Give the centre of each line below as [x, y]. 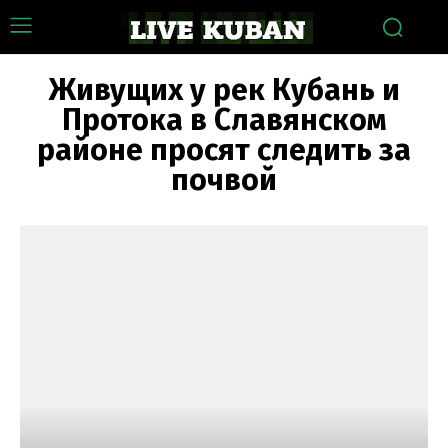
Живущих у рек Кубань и [224, 90]
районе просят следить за [224, 150]
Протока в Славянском [224, 120]
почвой [224, 180]
